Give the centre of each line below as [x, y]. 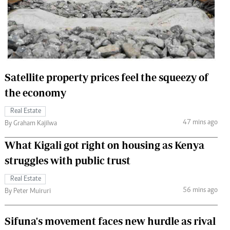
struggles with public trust [68, 160]
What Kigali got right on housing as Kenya [104, 145]
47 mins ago [200, 123]
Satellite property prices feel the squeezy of [107, 77]
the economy [35, 92]
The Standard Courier [112, 12]
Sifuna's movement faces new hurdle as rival [110, 221]
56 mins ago [200, 191]
